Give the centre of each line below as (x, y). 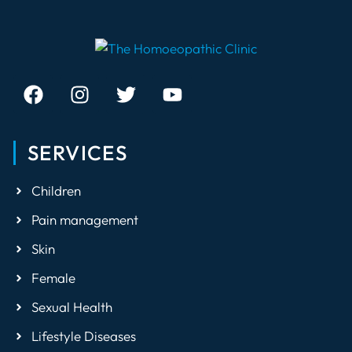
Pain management (84, 220)
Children (56, 191)
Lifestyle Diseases (83, 336)
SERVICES (78, 153)
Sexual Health (71, 307)
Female (53, 278)
